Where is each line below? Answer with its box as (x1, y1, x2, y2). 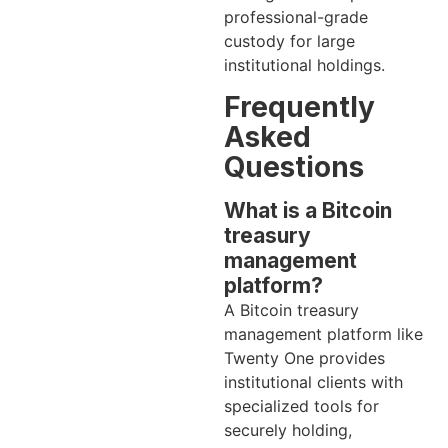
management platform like (224, 323, 423, 344)
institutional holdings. (224, 55, 385, 76)
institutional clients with (224, 371, 403, 392)
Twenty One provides (224, 347, 385, 368)
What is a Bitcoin (224, 197, 392, 223)
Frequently (224, 89, 375, 124)
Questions (224, 149, 364, 184)
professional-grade (224, 7, 368, 28)
